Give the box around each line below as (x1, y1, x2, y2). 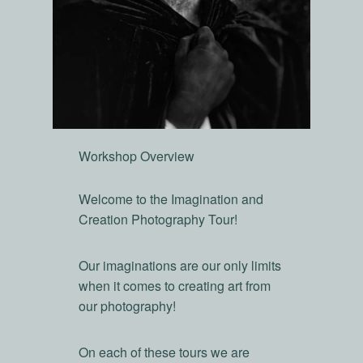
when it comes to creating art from (78, 276, 271, 296)
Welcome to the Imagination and (78, 190, 263, 209)
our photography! (78, 297, 176, 316)
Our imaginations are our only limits (78, 256, 281, 275)
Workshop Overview (78, 147, 194, 166)
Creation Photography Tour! (78, 210, 237, 229)
